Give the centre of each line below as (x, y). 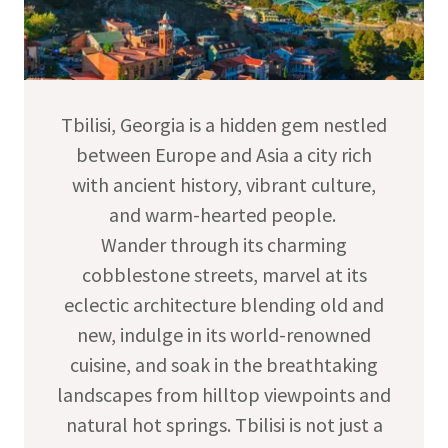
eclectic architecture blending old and (224, 305)
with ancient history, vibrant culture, (224, 185)
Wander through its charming (224, 245)
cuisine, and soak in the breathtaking (224, 365)
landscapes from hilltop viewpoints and (224, 395)
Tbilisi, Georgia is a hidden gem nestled (224, 125)
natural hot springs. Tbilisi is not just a (224, 425)
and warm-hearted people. (224, 215)
